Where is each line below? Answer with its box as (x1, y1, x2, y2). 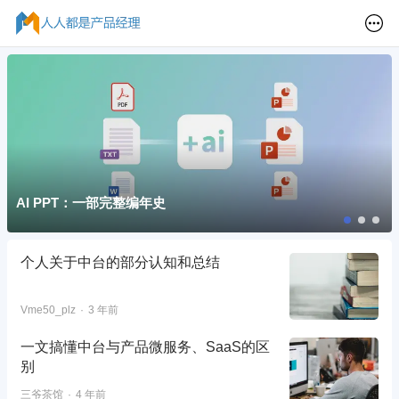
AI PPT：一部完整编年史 (16, 194, 166, 210)
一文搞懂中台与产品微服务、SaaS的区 (20, 338, 270, 354)
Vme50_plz (20, 303, 76, 316)
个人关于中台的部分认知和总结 (20, 254, 220, 270)
